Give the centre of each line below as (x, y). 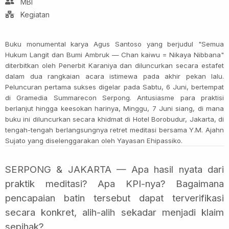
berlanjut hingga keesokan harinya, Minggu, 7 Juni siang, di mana (114, 108)
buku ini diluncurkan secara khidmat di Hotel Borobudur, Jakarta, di (114, 119)
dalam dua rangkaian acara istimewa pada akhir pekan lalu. (114, 76)
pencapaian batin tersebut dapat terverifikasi (114, 198)
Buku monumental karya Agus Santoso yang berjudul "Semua (114, 44)
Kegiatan (35, 14)
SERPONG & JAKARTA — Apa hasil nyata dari (114, 169)
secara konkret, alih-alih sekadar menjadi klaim (114, 212)
